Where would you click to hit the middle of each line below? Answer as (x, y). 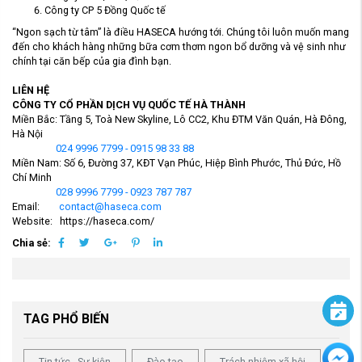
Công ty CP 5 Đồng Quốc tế (105, 10)
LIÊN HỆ (31, 90)
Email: (36, 206)
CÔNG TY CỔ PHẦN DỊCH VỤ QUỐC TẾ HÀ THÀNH (129, 104)
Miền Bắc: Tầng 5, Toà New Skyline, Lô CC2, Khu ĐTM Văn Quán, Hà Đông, (179, 119)
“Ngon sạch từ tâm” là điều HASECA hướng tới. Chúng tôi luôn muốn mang (181, 32)
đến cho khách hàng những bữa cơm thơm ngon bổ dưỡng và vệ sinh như (179, 46)
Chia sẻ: (32, 242)
